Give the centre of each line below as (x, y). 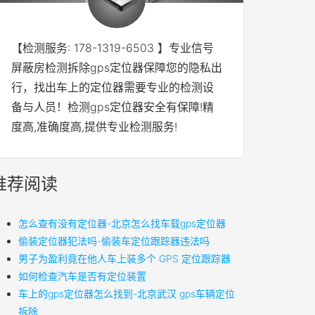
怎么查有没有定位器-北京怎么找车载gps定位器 (122, 223)
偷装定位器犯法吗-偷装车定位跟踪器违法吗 (114, 241)
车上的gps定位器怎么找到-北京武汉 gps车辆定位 (127, 294)
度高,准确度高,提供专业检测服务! (94, 127)
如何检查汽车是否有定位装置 (82, 276)
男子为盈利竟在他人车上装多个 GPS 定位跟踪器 (124, 258)
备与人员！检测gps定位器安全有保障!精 (112, 107)
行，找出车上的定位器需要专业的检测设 (112, 87)
